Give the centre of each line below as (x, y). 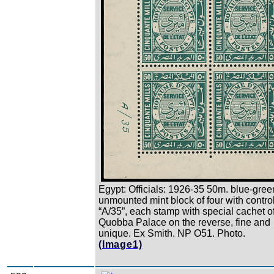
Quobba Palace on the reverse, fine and (184, 222)
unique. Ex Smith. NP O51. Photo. (172, 233)
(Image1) (120, 244)
